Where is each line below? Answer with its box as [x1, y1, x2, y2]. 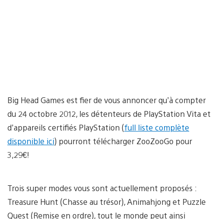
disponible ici [7, 135, 54, 146]
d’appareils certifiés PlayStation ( [7, 122, 124, 132]
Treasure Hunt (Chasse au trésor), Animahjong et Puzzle [7, 196, 206, 207]
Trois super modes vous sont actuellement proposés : [7, 182, 197, 193]
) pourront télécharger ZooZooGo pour [54, 135, 192, 146]
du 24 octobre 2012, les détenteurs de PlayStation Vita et [7, 108, 211, 119]
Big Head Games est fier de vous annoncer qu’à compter [7, 94, 206, 105]
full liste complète [124, 122, 189, 132]
